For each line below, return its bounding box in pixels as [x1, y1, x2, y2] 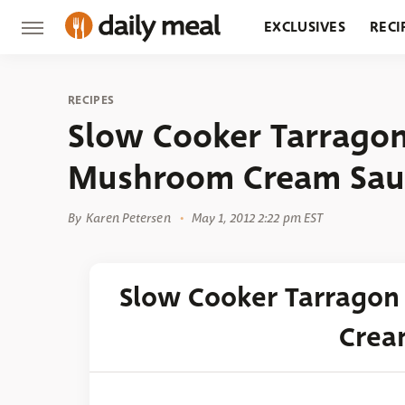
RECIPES [68, 91, 115, 108]
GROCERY [264, 71, 330, 91]
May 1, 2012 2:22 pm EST [191, 210, 324, 226]
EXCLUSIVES [264, 16, 345, 37]
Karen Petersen [86, 210, 171, 226]
